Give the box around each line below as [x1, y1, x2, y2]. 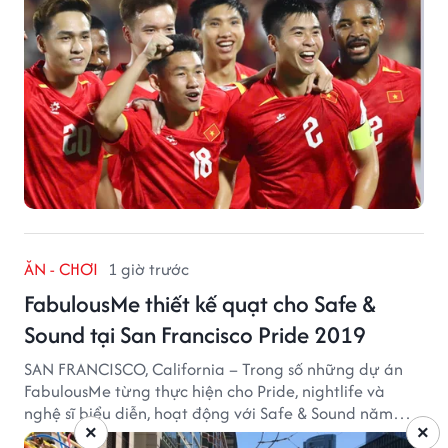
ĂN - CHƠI [24, 256, 98, 281]
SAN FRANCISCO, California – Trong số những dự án [24, 356, 403, 381]
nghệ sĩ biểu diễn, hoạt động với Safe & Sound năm [24, 400, 393, 425]
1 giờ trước [108, 256, 189, 281]
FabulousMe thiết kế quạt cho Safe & [24, 286, 376, 320]
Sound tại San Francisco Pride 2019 [24, 317, 366, 351]
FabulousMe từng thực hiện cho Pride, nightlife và [24, 378, 385, 403]
